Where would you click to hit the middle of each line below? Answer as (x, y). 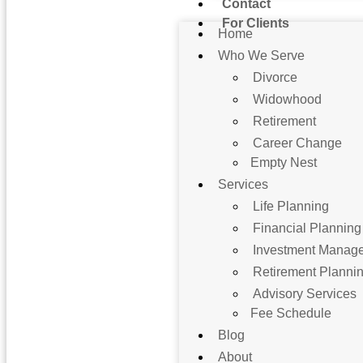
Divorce (275, 77)
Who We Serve (262, 56)
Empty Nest (284, 162)
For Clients (256, 23)
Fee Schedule (291, 313)
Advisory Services (305, 294)
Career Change (298, 143)
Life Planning (291, 206)
